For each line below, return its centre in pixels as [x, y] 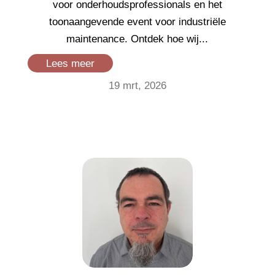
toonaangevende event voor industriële [137, 22]
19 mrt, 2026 [137, 86]
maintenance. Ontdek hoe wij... [137, 39]
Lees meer [70, 64]
